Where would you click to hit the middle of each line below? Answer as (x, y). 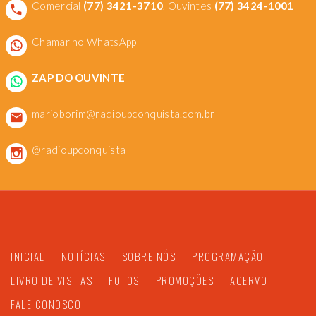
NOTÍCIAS (83, 256)
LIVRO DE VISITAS (51, 280)
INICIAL (28, 256)
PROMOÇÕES (184, 280)
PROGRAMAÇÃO (228, 256)
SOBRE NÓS (148, 256)
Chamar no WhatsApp (84, 42)
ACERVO (249, 280)
